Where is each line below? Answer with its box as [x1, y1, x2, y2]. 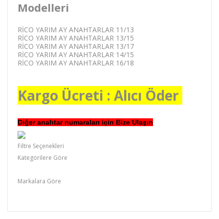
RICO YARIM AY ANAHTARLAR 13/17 [18, 41, 134, 51]
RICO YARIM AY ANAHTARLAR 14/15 [18, 49, 134, 59]
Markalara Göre [18, 176, 61, 185]
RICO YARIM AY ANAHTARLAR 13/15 [18, 33, 134, 43]
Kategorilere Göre [18, 153, 67, 162]
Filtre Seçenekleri [18, 141, 64, 150]
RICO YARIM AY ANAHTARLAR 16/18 [18, 58, 134, 67]
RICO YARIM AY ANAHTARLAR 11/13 [18, 24, 134, 34]
